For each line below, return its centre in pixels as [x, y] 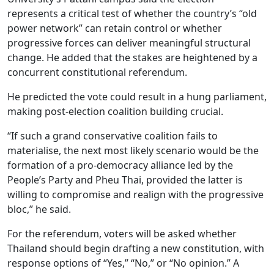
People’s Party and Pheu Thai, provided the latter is [125, 180]
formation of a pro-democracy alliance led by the [120, 165]
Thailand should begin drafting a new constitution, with [136, 248]
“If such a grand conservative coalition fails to [113, 136]
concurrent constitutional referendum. [97, 72]
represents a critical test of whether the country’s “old [132, 13]
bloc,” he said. [39, 209]
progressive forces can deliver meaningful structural [129, 43]
